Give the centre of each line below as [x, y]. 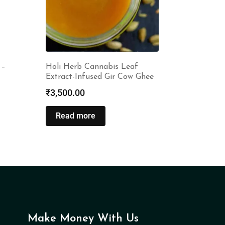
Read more [76, 116]
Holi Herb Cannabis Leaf [92, 67]
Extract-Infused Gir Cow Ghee [100, 77]
